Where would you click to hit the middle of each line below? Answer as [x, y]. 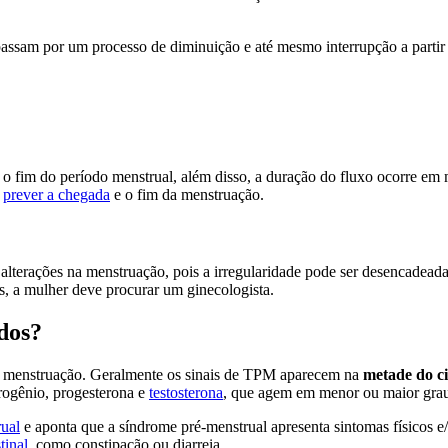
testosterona [186, 393]
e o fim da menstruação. [187, 194]
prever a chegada [56, 194]
